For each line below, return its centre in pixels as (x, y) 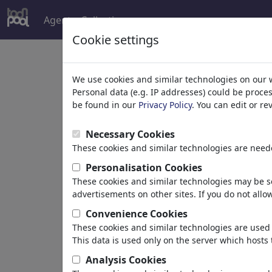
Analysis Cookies (126, 260)
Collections (106, 20)
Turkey (120, 233)
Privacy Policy (165, 105)
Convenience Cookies (137, 214)
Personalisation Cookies (144, 168)
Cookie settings (116, 40)
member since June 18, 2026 (168, 248)
